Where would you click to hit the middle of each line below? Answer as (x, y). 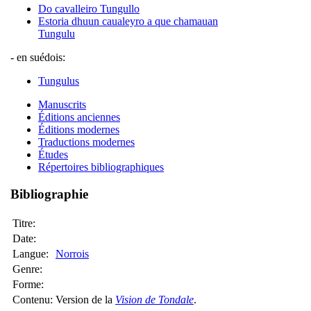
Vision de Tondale (154, 299)
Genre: (27, 269)
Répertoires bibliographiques (101, 167)
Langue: (31, 253)
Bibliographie (49, 194)
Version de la (85, 299)
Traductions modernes (86, 142)
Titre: (24, 223)
